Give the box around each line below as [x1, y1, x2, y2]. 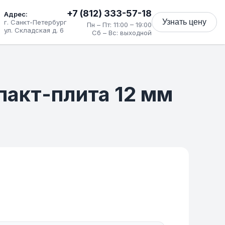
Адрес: [4, 10, 28, 18]
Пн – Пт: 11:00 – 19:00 [87, 20, 152, 29]
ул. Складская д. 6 [4, 26, 64, 34]
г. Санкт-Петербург [4, 18, 67, 26]
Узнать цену [162, 18, 206, 26]
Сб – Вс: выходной [92, 28, 152, 37]
